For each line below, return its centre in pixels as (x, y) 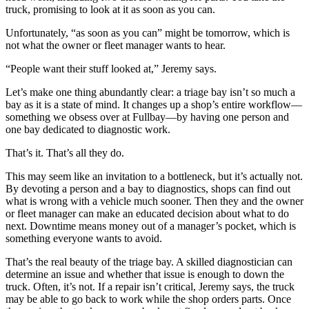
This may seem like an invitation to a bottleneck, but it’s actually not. (154, 176)
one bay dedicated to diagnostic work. (88, 129)
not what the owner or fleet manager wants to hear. (116, 45)
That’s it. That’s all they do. (65, 152)
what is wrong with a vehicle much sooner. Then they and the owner (154, 201)
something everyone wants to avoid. (84, 238)
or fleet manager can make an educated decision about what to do (147, 213)
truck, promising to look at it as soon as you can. (110, 9)
